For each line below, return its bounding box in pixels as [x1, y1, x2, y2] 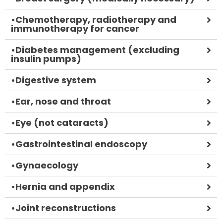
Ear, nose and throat [15, 95, 111, 108]
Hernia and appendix [15, 180, 115, 193]
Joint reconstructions [15, 201, 116, 214]
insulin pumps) [11, 52, 81, 65]
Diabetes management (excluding [15, 43, 179, 56]
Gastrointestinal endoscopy [15, 137, 147, 150]
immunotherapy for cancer [11, 22, 139, 35]
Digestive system [15, 73, 96, 86]
